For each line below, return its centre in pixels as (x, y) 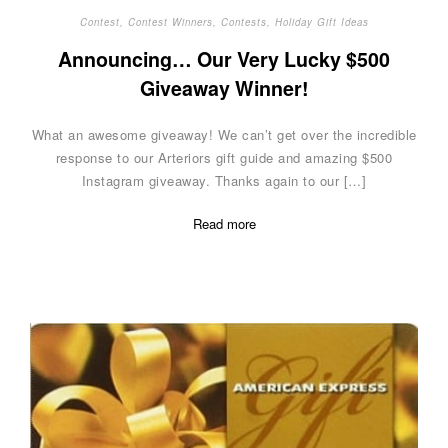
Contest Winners (170, 21)
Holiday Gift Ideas (321, 21)
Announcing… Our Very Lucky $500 (224, 59)
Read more (224, 223)
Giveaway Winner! (224, 88)
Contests (243, 21)
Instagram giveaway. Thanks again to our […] (224, 180)
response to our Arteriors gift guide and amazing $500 (224, 157)
